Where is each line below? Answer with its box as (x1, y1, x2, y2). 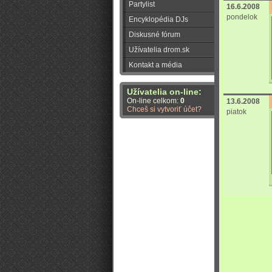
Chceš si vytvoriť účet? (127, 105, 202, 114)
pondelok (226, 13, 257, 21)
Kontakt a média (129, 61, 182, 69)
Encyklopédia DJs (129, 15, 188, 24)
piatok (226, 107, 246, 116)
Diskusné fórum (129, 30, 180, 39)
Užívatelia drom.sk (129, 46, 189, 54)
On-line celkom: (127, 97, 180, 105)
